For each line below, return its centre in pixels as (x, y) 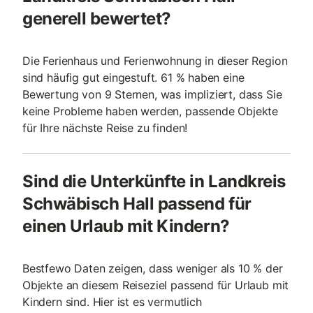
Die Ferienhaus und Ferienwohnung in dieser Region (155, 61)
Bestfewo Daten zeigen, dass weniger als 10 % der (153, 268)
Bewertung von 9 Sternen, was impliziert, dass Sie (152, 94)
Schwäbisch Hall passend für (137, 204)
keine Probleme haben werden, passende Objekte (151, 111)
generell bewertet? (97, 19)
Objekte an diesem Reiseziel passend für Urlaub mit (156, 285)
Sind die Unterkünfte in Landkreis (154, 181)
